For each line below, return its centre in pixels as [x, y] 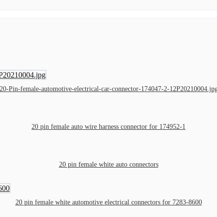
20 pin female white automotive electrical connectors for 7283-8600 [108, 202]
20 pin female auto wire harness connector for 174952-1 [108, 126]
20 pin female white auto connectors [108, 164]
